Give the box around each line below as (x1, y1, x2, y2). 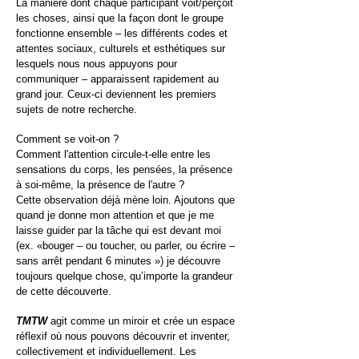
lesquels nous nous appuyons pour (16, 58, 177, 70)
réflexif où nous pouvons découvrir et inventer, (16, 330, 230, 342)
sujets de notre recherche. (16, 103, 137, 115)
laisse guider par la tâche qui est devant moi (16, 224, 221, 236)
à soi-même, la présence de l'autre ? (16, 179, 184, 191)
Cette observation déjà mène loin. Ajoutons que (16, 194, 235, 206)
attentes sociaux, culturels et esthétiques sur (16, 42, 225, 54)
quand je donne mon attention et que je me (16, 209, 214, 221)
